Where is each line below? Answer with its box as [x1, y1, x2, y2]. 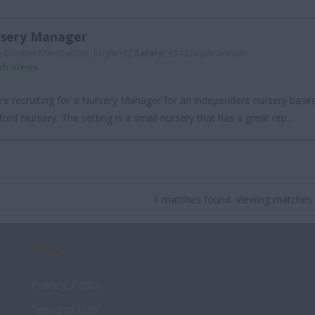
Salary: [134, 46, 168, 59]
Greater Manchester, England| [4, 46, 134, 59]
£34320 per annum [168, 46, 247, 59]
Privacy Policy [31, 278, 101, 292]
